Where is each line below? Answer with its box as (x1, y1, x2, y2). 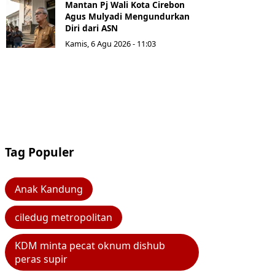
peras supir (15, 252, 68, 266)
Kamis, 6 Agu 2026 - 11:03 (65, 38, 156, 49)
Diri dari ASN (65, 22, 118, 34)
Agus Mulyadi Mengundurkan (65, 10, 190, 22)
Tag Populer (5, 144, 74, 161)
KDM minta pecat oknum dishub (15, 239, 165, 253)
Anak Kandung (15, 182, 83, 196)
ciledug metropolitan (15, 211, 112, 225)
